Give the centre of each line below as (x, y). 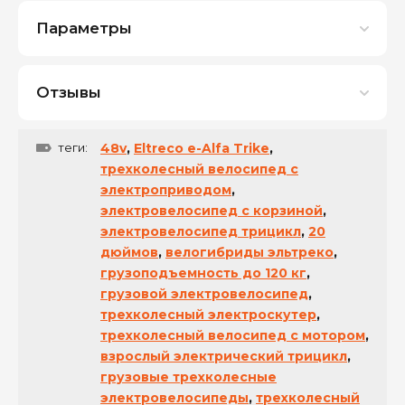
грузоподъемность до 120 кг (203, 273)
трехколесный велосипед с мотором (233, 335)
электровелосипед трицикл (201, 231)
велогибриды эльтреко (250, 252)
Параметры (84, 28)
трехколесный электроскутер (208, 315)
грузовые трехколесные (188, 377)
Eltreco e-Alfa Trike (202, 148)
